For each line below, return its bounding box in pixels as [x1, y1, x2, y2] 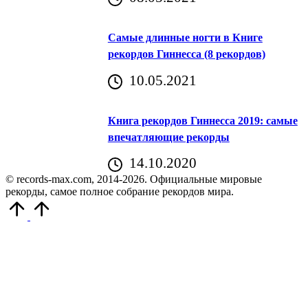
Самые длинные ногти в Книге [107, 32, 263, 44]
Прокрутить [52, 197, 108, 210]
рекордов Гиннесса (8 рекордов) [107, 48, 265, 60]
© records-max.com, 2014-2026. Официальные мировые [5, 173, 262, 186]
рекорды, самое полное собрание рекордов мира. [5, 186, 234, 198]
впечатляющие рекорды [107, 131, 230, 143]
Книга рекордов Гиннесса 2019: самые [107, 114, 298, 126]
